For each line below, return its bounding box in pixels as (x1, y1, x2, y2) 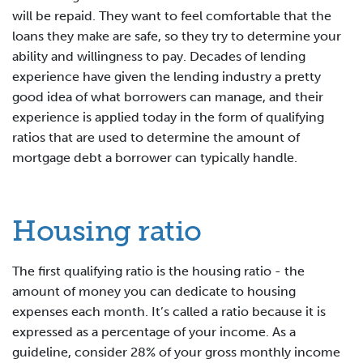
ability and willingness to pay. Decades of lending (12, 48, 305, 64)
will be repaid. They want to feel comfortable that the (12, 7, 331, 23)
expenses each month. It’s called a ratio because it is (12, 303, 326, 319)
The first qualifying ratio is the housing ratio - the (12, 263, 305, 279)
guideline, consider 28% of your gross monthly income (12, 344, 340, 360)
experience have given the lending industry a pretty (12, 68, 321, 84)
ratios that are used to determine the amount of (12, 129, 300, 145)
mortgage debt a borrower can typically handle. (12, 149, 297, 165)
